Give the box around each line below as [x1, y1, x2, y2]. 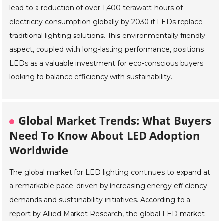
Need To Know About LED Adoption [9, 128, 200, 143]
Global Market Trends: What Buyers [18, 113, 212, 128]
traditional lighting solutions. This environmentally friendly [9, 31, 206, 40]
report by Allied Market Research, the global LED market [9, 209, 205, 219]
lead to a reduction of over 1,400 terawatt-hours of [9, 3, 183, 13]
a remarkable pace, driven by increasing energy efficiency [9, 182, 208, 191]
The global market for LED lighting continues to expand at [9, 168, 211, 177]
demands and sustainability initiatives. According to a [9, 195, 191, 205]
